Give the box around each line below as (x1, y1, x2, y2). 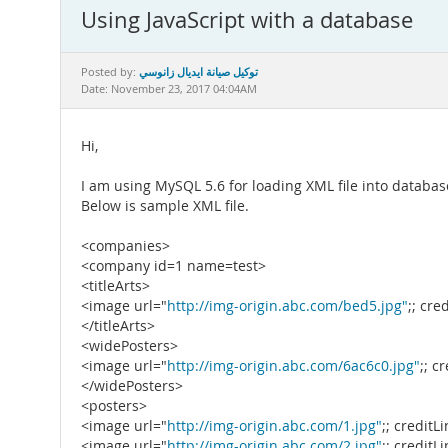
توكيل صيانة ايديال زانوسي (139, 64, 258, 79)
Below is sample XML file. (81, 197, 249, 215)
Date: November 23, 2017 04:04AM (81, 82, 257, 96)
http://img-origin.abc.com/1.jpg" (167, 417, 382, 435)
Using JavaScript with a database (81, 5, 413, 34)
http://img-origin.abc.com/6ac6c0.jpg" (167, 357, 420, 375)
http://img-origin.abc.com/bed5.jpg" (167, 297, 408, 315)
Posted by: (81, 65, 139, 79)
